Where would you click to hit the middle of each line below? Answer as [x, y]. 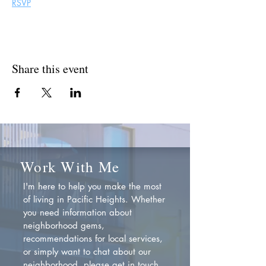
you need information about [77, 212]
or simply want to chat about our [87, 251]
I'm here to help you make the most [92, 186]
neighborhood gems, [64, 225]
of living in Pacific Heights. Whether [94, 199]
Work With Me [70, 167]
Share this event [50, 69]
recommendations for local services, [93, 238]
